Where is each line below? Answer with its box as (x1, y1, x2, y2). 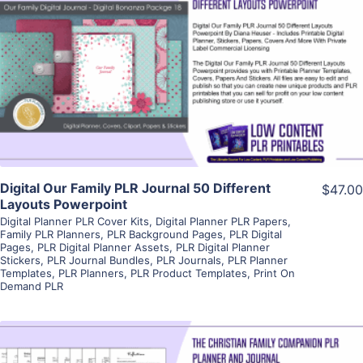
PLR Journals (156, 253, 221, 267)
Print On (254, 266, 295, 280)
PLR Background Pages (107, 227, 223, 241)
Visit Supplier (139, 81, 224, 98)
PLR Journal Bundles (47, 253, 150, 267)
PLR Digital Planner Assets (37, 240, 169, 254)
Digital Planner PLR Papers (156, 214, 288, 228)
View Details (141, 35, 222, 52)
